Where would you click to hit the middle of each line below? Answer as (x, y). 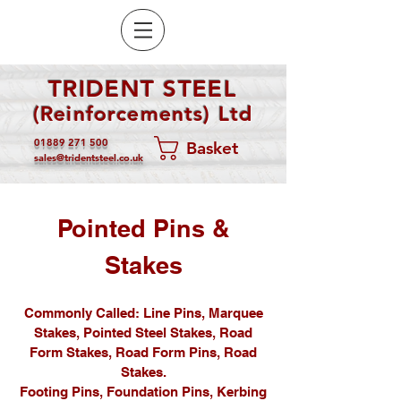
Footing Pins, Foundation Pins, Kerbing (143, 392)
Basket (213, 148)
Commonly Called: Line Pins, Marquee (143, 313)
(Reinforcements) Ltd (143, 114)
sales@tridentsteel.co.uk (89, 158)
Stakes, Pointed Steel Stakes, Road (143, 333)
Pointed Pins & (143, 228)
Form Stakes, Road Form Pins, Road (143, 352)
